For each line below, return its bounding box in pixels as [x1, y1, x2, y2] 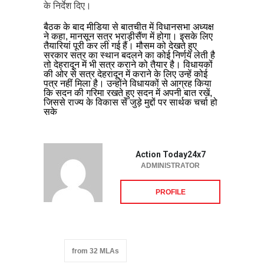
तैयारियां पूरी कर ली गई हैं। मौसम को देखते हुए [44, 40, 197, 51]
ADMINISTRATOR [141, 161, 200, 170]
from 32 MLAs [72, 246, 119, 255]
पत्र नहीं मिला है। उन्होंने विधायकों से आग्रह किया [44, 78, 212, 88]
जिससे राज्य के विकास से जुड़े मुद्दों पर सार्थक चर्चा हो [44, 97, 217, 107]
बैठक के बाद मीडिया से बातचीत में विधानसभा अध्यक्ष [44, 21, 214, 32]
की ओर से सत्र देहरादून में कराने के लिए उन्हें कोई [44, 68, 207, 79]
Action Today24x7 [135, 149, 206, 159]
